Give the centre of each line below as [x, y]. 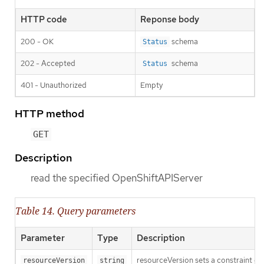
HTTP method [49, 113]
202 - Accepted [48, 63]
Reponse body [170, 19]
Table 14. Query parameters [75, 211]
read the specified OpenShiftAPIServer [117, 178]
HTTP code [44, 19]
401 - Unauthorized [54, 85]
